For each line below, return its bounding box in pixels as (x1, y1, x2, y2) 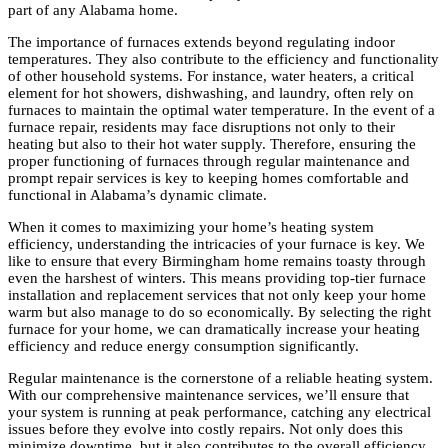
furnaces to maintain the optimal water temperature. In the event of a (8, 102, 435, 119)
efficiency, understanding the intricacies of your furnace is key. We (8, 236, 425, 253)
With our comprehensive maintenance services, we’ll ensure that (8, 387, 409, 404)
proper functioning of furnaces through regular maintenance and (8, 153, 410, 170)
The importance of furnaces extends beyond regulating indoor (8, 34, 395, 51)
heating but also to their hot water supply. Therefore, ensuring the (8, 136, 416, 153)
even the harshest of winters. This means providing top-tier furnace (8, 270, 426, 287)
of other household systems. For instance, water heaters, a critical (8, 68, 414, 85)
